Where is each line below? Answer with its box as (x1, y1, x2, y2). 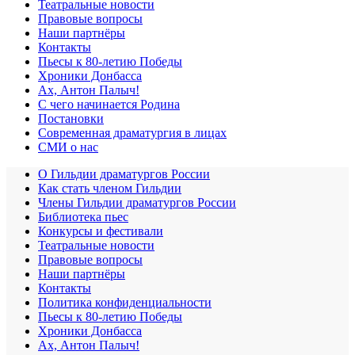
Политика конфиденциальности (38, 295, 212, 309)
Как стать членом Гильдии (38, 181, 181, 195)
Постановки (38, 111, 104, 125)
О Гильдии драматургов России (38, 166, 210, 181)
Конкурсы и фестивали (38, 223, 163, 238)
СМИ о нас (38, 139, 98, 154)
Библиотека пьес (38, 209, 128, 223)
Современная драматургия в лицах (38, 125, 227, 139)
